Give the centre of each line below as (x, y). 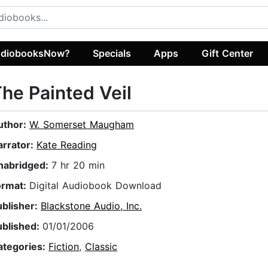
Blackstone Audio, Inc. (91, 206)
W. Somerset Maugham (82, 125)
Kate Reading (67, 145)
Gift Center (227, 53)
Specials (112, 53)
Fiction (64, 247)
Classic (101, 247)
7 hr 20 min (78, 165)
